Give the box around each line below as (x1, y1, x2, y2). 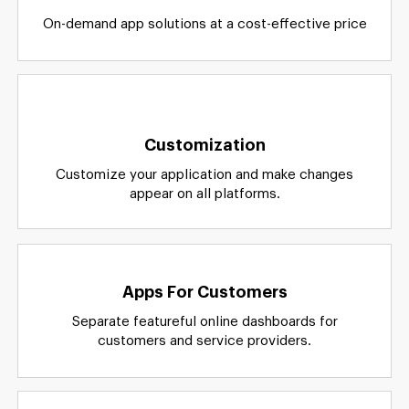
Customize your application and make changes (56, 290, 353, 305)
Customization (143, 259, 266, 277)
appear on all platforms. (129, 309, 280, 324)
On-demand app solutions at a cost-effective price (42, 140, 367, 154)
